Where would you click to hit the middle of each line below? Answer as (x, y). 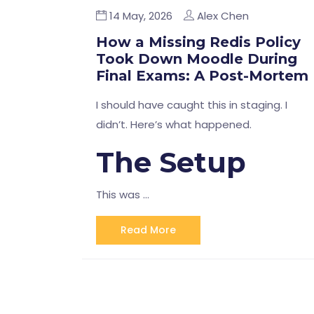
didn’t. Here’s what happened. (174, 124)
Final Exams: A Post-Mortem (202, 76)
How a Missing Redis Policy (198, 42)
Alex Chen (223, 16)
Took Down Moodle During (197, 59)
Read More (148, 230)
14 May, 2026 (139, 16)
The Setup (171, 162)
